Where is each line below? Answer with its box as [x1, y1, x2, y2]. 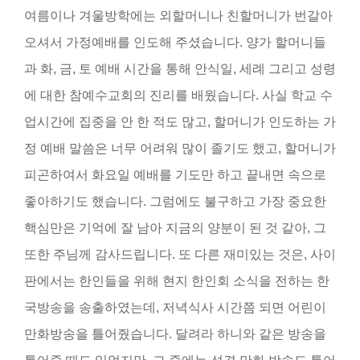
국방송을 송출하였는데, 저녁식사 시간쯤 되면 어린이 [24, 300, 326, 314]
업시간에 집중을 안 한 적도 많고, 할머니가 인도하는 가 [24, 114, 336, 129]
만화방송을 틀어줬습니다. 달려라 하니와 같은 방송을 [24, 326, 326, 341]
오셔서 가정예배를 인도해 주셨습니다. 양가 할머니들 [24, 35, 326, 49]
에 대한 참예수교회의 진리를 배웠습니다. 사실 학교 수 [24, 88, 333, 102]
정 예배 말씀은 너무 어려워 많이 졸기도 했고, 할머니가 [24, 141, 336, 155]
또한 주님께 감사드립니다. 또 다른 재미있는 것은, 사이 [24, 247, 336, 261]
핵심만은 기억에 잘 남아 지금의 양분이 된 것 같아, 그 [24, 220, 326, 235]
